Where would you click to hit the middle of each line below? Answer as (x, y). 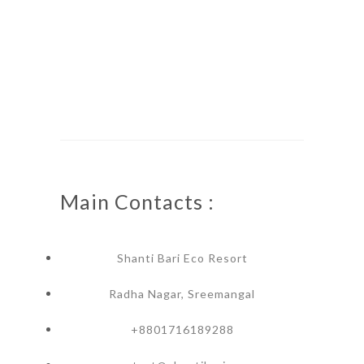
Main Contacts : (137, 201)
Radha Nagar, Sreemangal (182, 294)
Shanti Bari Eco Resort (182, 258)
